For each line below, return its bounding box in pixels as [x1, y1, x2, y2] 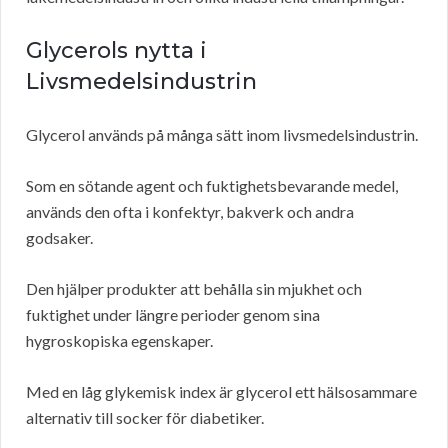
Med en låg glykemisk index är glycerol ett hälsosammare [26, 382, 417, 402]
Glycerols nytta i [26, 37, 207, 65]
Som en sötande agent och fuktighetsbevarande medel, [26, 176, 398, 196]
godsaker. [26, 228, 93, 248]
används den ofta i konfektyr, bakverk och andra [26, 202, 354, 222]
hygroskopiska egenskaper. [26, 331, 213, 351]
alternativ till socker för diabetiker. [26, 408, 264, 428]
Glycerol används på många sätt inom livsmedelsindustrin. [26, 125, 418, 145]
